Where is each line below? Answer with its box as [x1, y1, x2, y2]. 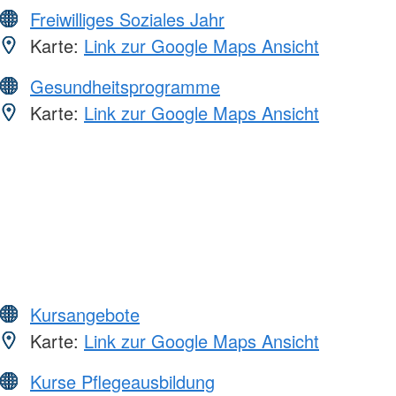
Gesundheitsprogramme [30, 72, 220, 99]
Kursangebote [30, 301, 140, 327]
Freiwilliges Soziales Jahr [30, 5, 225, 32]
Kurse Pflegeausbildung [30, 368, 215, 394]
